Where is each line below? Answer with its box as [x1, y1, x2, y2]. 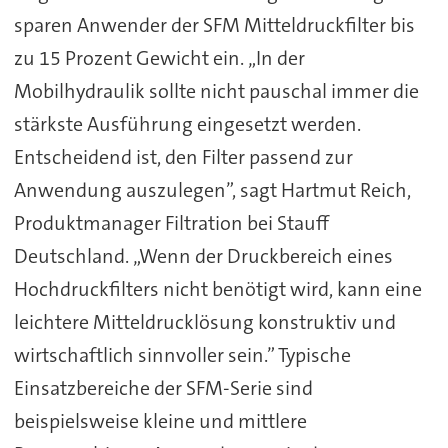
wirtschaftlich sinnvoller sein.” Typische [13, 341, 351, 368]
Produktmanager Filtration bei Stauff [13, 209, 329, 236]
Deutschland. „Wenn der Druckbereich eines [13, 242, 393, 269]
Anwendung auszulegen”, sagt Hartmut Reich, [13, 176, 411, 203]
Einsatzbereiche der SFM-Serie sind [13, 374, 313, 401]
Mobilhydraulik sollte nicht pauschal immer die [13, 77, 419, 104]
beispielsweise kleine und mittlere [13, 407, 307, 434]
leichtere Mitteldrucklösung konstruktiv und [13, 308, 396, 335]
